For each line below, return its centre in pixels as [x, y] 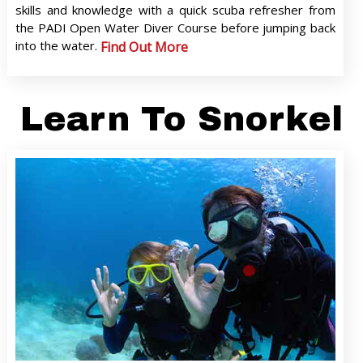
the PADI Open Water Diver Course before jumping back [175, 28]
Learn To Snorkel [181, 119]
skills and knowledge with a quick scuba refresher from [175, 10]
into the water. [58, 46]
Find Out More [144, 47]
